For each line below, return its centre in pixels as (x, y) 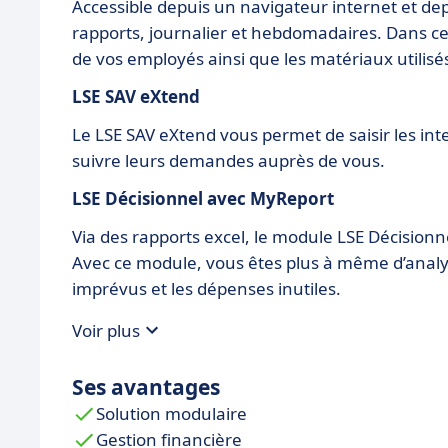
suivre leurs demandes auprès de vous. (228, 160)
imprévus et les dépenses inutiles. (206, 288)
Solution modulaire (171, 413)
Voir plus (106, 330)
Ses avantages (146, 387)
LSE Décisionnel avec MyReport (203, 198)
